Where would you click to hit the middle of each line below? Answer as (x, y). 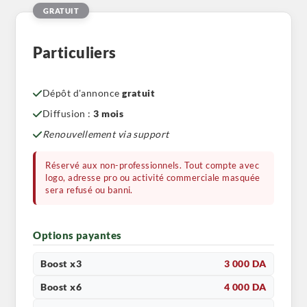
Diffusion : (68, 114)
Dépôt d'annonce (82, 93)
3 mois (108, 114)
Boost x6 (61, 287)
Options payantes (77, 235)
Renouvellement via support (106, 134)
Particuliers (75, 53)
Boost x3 (61, 264)
